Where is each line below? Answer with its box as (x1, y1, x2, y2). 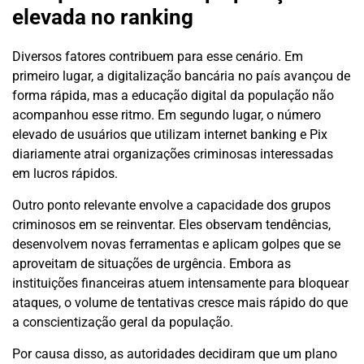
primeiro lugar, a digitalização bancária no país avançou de (12, 68, 350, 84)
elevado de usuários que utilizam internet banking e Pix (12, 127, 327, 143)
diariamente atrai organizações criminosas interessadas (12, 146, 333, 162)
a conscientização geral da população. (12, 314, 233, 331)
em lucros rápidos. (12, 166, 118, 182)
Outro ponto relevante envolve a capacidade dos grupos (12, 197, 331, 214)
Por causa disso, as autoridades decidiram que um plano (12, 346, 337, 362)
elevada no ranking (12, 4, 193, 29)
